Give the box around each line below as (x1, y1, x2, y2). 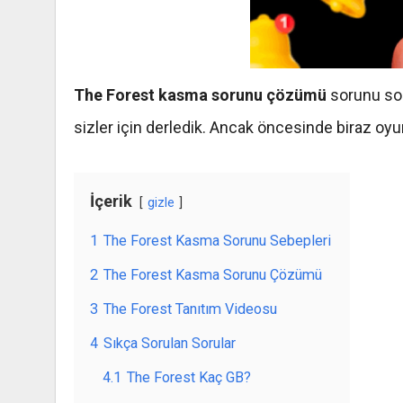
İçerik (90, 192, 132, 211)
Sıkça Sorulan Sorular (103, 335, 236, 353)
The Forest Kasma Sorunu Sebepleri (103, 232, 331, 250)
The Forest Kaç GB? (127, 369, 251, 387)
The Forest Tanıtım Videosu (103, 300, 277, 318)
